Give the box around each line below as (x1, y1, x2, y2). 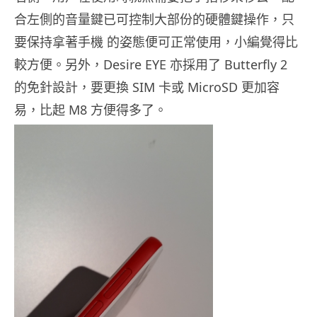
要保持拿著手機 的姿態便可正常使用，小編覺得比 (14, 33, 298, 51)
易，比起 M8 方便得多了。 (14, 101, 167, 119)
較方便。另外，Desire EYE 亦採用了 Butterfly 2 (14, 56, 287, 74)
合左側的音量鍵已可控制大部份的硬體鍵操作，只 (14, 11, 294, 28)
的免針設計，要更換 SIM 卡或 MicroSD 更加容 (14, 79, 279, 96)
